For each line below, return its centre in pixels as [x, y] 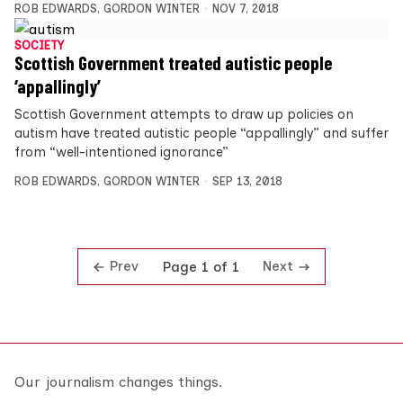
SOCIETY [39, 46]
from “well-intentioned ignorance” [121, 152]
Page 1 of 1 [201, 267]
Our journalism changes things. [118, 382]
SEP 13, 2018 [247, 182]
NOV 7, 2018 [245, 9]
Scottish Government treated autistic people [173, 63]
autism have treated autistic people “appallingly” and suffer [201, 134]
